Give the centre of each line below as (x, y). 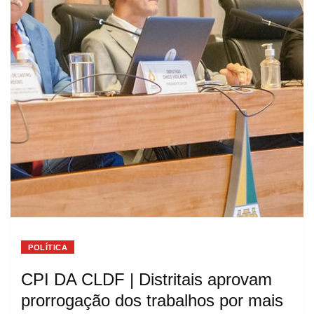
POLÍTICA (48, 247)
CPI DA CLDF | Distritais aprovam (146, 279)
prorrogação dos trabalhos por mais (152, 300)
